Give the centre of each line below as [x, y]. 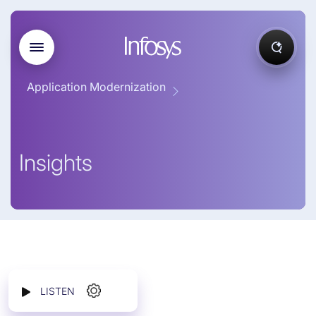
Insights [56, 163]
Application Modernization [96, 87]
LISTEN [57, 291]
